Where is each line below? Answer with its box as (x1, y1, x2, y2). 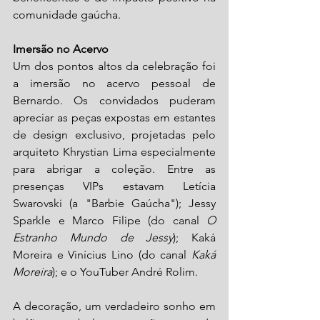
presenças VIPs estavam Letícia (13, 179, 216, 194)
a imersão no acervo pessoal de (13, 76, 216, 91)
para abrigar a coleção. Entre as (13, 162, 216, 176)
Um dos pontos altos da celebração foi (13, 59, 216, 74)
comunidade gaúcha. (13, 8, 121, 22)
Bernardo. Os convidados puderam (13, 94, 216, 108)
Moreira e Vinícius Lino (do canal (13, 248, 191, 262)
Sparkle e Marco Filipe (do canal (13, 214, 206, 228)
